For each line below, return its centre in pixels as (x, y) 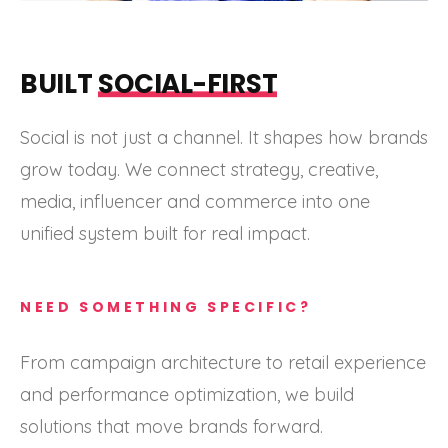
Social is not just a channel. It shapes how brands (224, 138)
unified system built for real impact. (165, 234)
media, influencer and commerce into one (195, 202)
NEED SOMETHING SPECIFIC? (166, 307)
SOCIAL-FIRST (188, 84)
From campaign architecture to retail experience (223, 363)
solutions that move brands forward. (171, 427)
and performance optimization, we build (187, 395)
